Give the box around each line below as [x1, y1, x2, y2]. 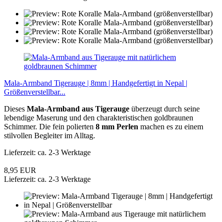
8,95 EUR [4, 166, 36, 174]
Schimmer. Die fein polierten [4, 122, 96, 131]
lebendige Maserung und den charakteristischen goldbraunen [4, 113, 193, 122]
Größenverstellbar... [4, 87, 65, 96]
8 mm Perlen [96, 122, 138, 131]
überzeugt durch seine [129, 104, 200, 113]
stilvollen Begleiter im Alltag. [4, 131, 95, 140]
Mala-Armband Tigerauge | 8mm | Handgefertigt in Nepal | [4, 78, 187, 87]
